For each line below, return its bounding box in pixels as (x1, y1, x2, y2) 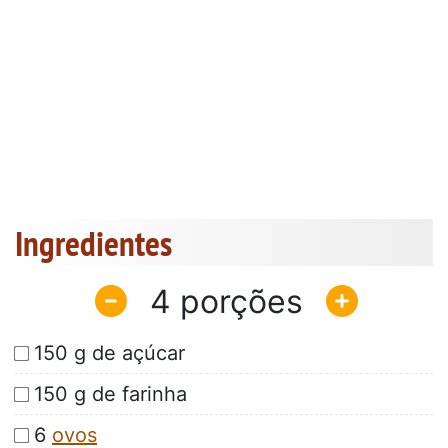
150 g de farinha (34, 382, 187, 407)
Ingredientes (15, 220, 172, 267)
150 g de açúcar (34, 341, 185, 366)
